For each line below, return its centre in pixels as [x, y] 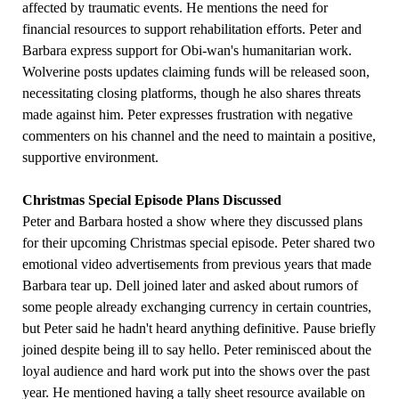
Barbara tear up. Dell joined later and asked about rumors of [190, 286]
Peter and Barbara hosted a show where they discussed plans [192, 222]
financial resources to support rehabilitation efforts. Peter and [192, 29]
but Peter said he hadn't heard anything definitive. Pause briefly [199, 329]
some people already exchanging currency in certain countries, [197, 307]
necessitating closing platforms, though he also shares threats [191, 94]
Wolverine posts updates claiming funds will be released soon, [196, 72]
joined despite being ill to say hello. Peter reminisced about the [197, 350]
